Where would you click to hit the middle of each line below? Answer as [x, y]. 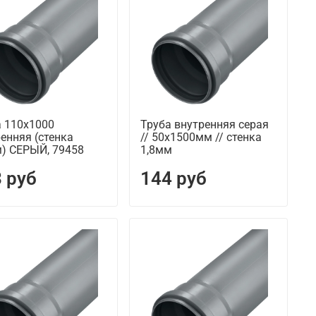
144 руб [173, 179]
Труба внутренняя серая [204, 125]
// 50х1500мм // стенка [201, 138]
